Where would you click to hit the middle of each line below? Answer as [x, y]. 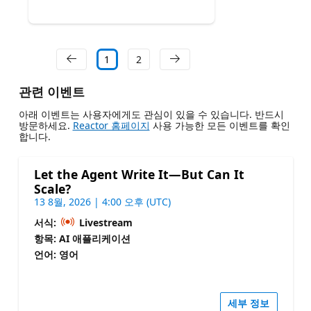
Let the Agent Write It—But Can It [139, 175]
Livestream [104, 223]
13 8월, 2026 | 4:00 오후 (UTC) [102, 202]
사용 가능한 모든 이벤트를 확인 [220, 126]
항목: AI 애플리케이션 [82, 239]
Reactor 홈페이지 [111, 126]
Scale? [52, 189]
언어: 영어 [56, 255]
